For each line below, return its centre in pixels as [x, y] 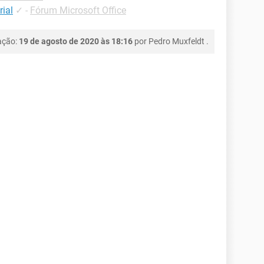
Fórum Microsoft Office [78, 10]
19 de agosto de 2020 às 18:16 [76, 41]
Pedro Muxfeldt [176, 41]
